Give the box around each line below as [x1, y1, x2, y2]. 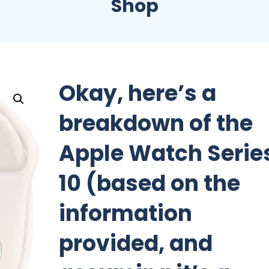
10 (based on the [59, 168, 241, 199]
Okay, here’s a [59, 78, 217, 109]
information [59, 198, 193, 229]
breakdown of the [59, 108, 253, 139]
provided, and [59, 228, 213, 259]
